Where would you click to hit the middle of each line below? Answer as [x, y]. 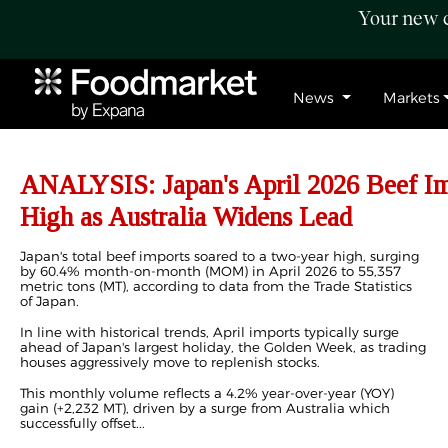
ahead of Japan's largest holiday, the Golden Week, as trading [223, 347]
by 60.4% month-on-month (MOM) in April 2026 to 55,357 [210, 271]
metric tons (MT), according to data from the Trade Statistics [216, 286]
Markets [411, 98]
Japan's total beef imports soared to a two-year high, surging [219, 256]
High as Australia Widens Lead [186, 217]
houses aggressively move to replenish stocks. [170, 362]
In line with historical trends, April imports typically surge [209, 332]
